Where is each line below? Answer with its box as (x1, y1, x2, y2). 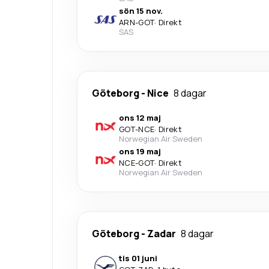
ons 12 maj (119, 112, 161, 123)
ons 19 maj (119, 145, 161, 157)
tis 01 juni (119, 252, 157, 264)
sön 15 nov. (119, 5, 163, 16)
